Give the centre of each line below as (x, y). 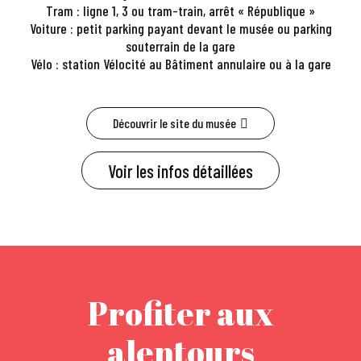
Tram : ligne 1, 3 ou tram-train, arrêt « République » (180, 10)
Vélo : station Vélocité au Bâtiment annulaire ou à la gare (180, 64)
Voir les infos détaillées (180, 170)
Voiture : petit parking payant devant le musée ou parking (180, 28)
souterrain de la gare (180, 46)
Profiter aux (180, 313)
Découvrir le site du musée (174, 123)
